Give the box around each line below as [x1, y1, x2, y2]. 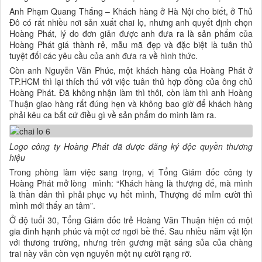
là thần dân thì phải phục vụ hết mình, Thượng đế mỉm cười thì [9, 188, 253, 200]
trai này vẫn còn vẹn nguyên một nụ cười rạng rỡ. [9, 247, 192, 259]
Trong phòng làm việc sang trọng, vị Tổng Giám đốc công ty [9, 166, 253, 178]
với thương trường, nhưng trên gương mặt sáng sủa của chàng [9, 236, 253, 248]
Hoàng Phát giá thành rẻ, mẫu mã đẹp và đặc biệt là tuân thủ [9, 39, 253, 51]
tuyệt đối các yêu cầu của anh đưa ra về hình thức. [9, 50, 198, 62]
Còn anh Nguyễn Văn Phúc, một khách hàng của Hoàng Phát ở [9, 64, 253, 77]
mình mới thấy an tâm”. [9, 199, 95, 211]
